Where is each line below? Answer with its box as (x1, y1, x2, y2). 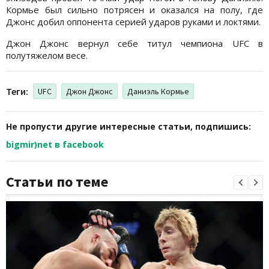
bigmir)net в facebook (6, 138, 104, 150)
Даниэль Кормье (127, 85, 189, 97)
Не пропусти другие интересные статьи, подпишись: (6, 120, 251, 132)
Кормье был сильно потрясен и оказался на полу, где (6, 3, 263, 16)
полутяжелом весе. (6, 49, 88, 61)
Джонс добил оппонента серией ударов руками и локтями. (6, 15, 261, 28)
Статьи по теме (6, 172, 108, 191)
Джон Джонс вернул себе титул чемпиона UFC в (6, 37, 263, 49)
